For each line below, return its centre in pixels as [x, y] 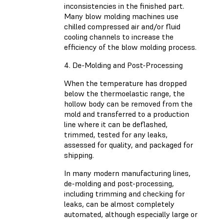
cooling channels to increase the [119, 37]
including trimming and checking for [124, 194]
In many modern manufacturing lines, [127, 173]
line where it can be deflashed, [116, 124]
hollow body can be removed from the [128, 104]
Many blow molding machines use [121, 16]
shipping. [79, 155]
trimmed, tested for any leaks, [116, 135]
